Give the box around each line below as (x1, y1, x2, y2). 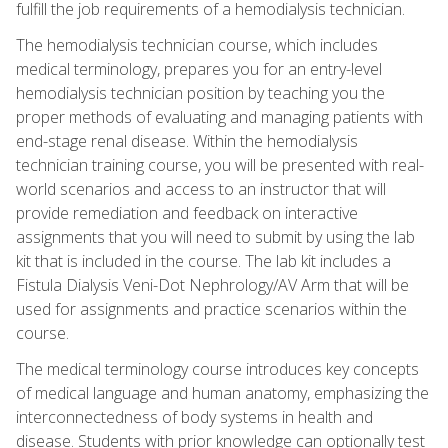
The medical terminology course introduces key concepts (16, 357, 419, 380)
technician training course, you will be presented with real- (16, 153, 424, 176)
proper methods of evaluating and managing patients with (16, 105, 423, 128)
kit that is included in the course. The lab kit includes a (16, 249, 391, 272)
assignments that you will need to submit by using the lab (16, 225, 415, 248)
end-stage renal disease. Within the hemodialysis (16, 129, 358, 152)
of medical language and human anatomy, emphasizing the (16, 381, 429, 404)
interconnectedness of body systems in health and (16, 405, 373, 428)
